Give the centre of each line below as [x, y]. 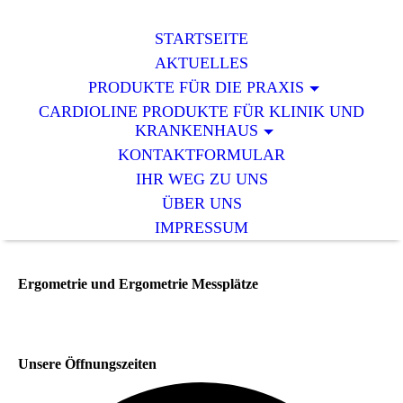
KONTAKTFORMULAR [201, 155]
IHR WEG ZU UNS [201, 179]
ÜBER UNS [201, 204]
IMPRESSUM [201, 228]
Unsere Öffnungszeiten [87, 363]
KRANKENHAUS [196, 131]
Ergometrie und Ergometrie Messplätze [138, 284]
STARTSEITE [201, 39]
